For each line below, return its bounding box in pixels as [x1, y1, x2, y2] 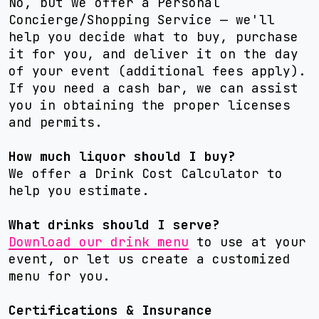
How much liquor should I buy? [9, 148, 236, 164]
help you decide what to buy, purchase [9, 28, 298, 45]
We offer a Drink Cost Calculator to [9, 165, 283, 182]
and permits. [9, 114, 103, 130]
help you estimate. [9, 182, 150, 199]
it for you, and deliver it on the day [9, 46, 298, 62]
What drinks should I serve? [9, 216, 220, 233]
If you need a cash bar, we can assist [9, 80, 298, 96]
